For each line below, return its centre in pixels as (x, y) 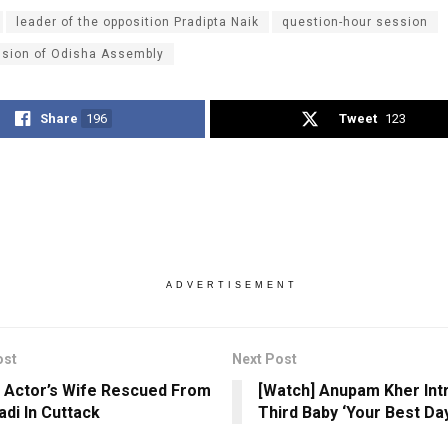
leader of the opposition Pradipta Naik (137, 22)
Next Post (264, 359)
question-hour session (355, 22)
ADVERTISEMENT (231, 285)
